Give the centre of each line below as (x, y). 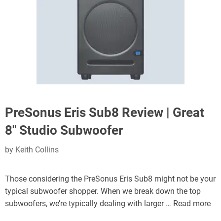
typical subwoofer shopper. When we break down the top (103, 191)
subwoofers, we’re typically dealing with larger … (89, 203)
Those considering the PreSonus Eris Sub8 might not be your (110, 179)
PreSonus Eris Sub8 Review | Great (105, 112)
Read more (192, 203)
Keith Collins (37, 150)
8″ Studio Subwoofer (64, 130)
